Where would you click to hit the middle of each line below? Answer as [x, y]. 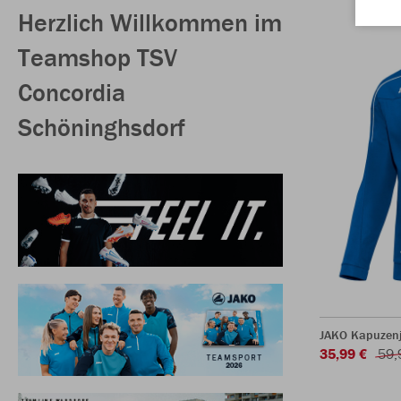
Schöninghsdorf [102, 127]
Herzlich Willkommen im [150, 22]
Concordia [72, 92]
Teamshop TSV [98, 57]
